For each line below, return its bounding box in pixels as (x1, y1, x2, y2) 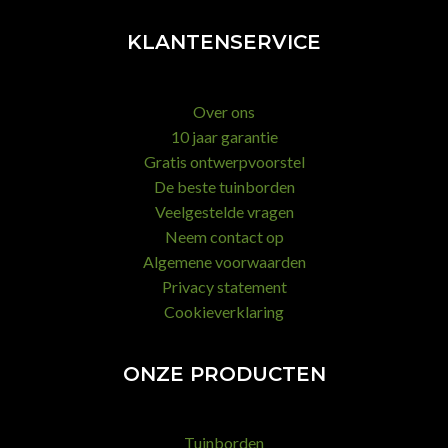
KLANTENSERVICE (127, 30, 321, 55)
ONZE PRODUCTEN (122, 361, 326, 386)
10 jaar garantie (170, 126, 278, 146)
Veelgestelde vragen (154, 201, 294, 221)
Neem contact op (164, 226, 284, 246)
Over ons (193, 101, 255, 121)
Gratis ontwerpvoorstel (143, 151, 305, 171)
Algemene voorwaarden (142, 251, 306, 271)
